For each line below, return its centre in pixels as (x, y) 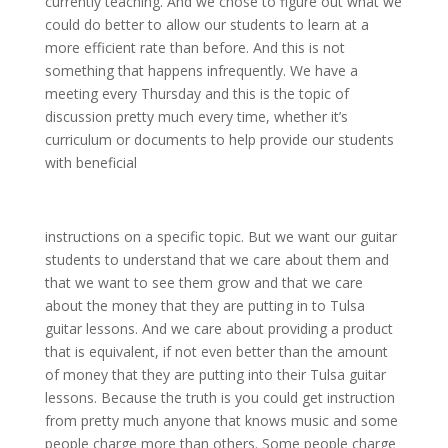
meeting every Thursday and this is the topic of (196, 94)
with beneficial (92, 163)
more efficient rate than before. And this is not (194, 48)
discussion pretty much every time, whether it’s (196, 117)
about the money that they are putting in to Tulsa (204, 306)
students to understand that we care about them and (216, 260)
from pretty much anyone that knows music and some (221, 421)
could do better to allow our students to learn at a (206, 25)
